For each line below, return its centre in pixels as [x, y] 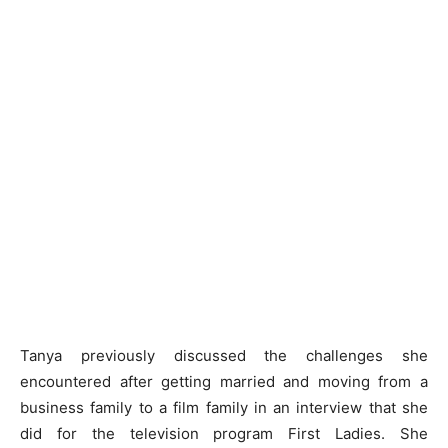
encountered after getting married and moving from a [224, 381]
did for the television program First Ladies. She [224, 433]
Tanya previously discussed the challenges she [224, 355]
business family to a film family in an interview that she [224, 407]
